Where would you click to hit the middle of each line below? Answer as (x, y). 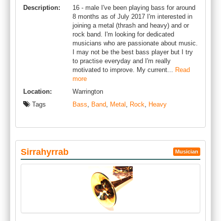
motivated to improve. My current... (124, 70)
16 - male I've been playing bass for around (134, 8)
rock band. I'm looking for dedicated (123, 34)
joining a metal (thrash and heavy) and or (131, 25)
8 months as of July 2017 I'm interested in (132, 17)
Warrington (88, 92)
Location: (37, 92)
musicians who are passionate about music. (135, 43)
